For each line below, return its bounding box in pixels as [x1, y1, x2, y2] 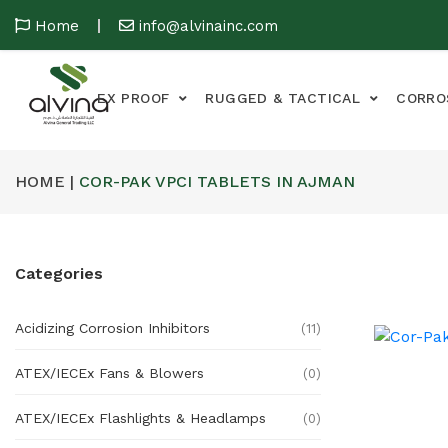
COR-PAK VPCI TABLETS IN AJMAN [74, 172, 355, 191]
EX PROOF [97, 90, 170, 106]
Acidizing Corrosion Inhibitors [15, 320, 210, 336]
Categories [15, 264, 103, 283]
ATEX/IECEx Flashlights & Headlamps [15, 410, 266, 426]
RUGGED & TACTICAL [205, 90, 361, 106]
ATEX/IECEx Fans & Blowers [15, 365, 204, 381]
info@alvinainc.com [139, 17, 278, 35]
